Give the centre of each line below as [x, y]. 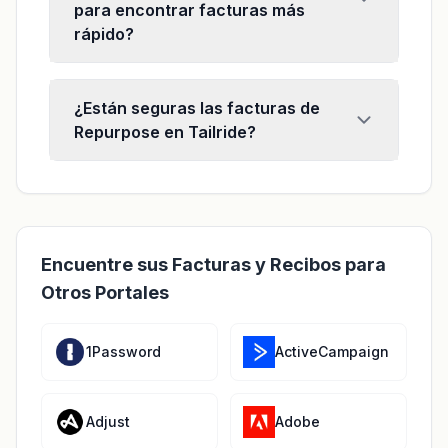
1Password [123, 351]
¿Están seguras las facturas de [197, 108]
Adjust [108, 421]
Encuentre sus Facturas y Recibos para [213, 264]
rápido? [104, 34]
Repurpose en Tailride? [165, 132]
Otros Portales [105, 292]
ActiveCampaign [332, 351]
